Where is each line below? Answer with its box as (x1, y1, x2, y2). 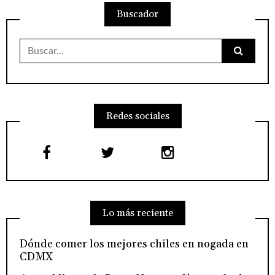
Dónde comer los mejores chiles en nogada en (20, 237, 249, 252)
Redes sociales (106, 110, 169, 123)
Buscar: (19, 37, 53, 50)
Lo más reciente (102, 207, 173, 220)
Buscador (117, 8, 158, 21)
